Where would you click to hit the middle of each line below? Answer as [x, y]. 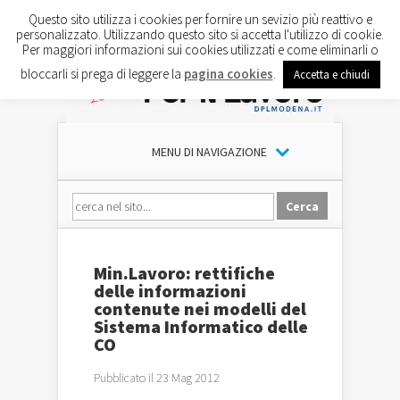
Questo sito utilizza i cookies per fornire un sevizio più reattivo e [200, 19]
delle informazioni [170, 291]
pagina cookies [228, 73]
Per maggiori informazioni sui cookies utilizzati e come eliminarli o [200, 49]
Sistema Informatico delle [201, 326]
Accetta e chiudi [331, 74]
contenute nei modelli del [200, 308]
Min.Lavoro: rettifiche [184, 273]
